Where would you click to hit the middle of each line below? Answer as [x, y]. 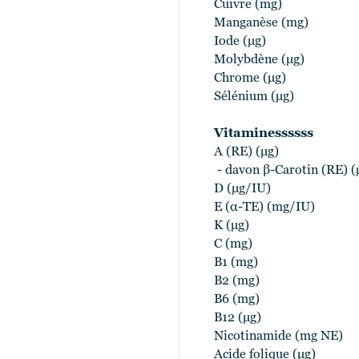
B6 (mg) [237, 300]
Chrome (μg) [250, 79]
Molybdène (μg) [259, 60]
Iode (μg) [240, 42]
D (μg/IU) [242, 189]
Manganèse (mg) [261, 23]
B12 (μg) [238, 318]
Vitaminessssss [264, 134]
